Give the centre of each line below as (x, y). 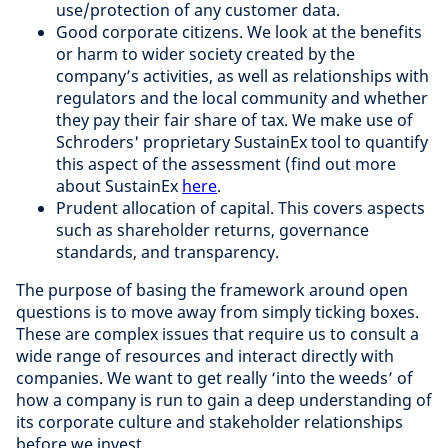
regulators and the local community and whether (242, 97)
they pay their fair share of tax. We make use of (234, 119)
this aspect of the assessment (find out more (226, 163)
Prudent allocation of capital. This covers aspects (240, 207)
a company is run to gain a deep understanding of (242, 399)
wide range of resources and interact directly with (205, 355)
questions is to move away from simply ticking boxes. (217, 311)
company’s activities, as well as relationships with (242, 75)
